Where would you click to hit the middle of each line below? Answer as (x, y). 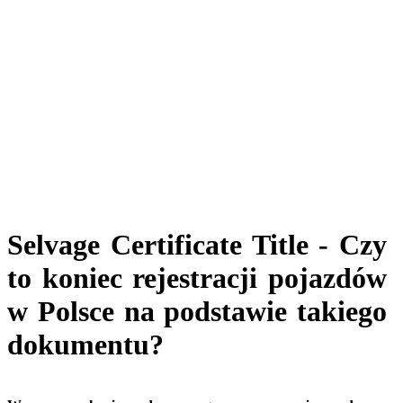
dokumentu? (85, 345)
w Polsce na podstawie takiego (197, 312)
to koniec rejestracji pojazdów (197, 278)
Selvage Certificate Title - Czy (197, 245)
